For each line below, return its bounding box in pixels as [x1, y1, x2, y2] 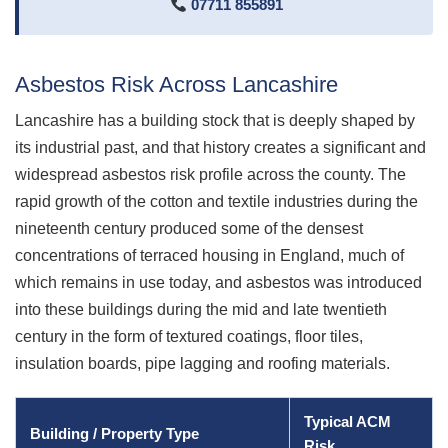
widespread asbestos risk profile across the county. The [15, 165, 406, 183]
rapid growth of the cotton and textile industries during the [15, 192, 418, 210]
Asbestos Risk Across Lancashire [15, 72, 338, 97]
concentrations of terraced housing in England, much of [15, 246, 404, 264]
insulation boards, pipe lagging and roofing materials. [15, 354, 390, 372]
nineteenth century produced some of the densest [15, 219, 363, 237]
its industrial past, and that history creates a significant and [15, 138, 426, 156]
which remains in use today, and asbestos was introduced [15, 273, 422, 291]
